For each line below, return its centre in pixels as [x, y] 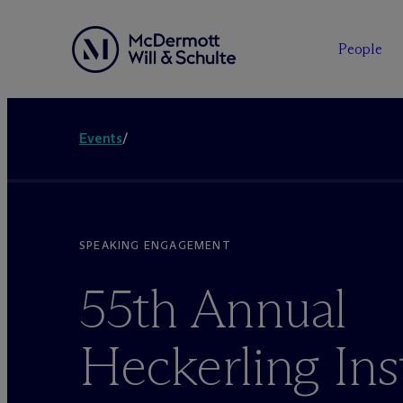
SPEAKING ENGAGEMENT [155, 245]
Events [101, 138]
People [360, 49]
